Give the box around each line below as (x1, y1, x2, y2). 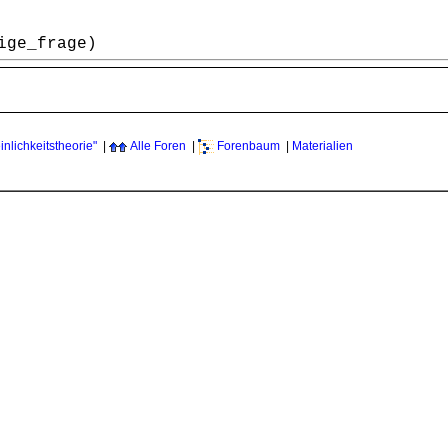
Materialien (292, 139, 353, 154)
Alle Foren (130, 139, 186, 154)
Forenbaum (217, 139, 280, 154)
